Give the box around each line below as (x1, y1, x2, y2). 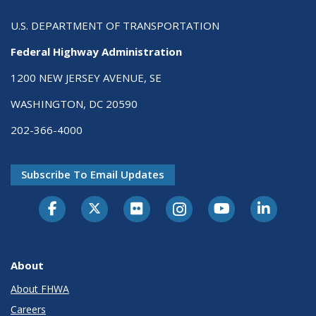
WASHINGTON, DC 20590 (11, 97, 138, 111)
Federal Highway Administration (11, 44, 182, 59)
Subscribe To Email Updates (21, 167, 164, 182)
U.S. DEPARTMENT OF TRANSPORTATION (11, 18, 219, 33)
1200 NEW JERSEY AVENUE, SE (11, 71, 162, 85)
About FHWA (11, 282, 69, 296)
